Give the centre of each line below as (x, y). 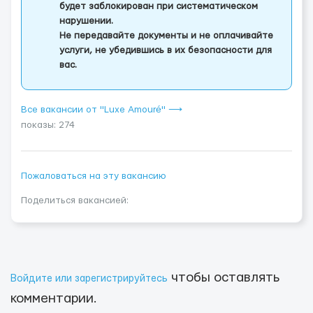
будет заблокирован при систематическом (159, 6)
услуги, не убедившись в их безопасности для (166, 50)
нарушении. (86, 21)
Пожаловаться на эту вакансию (94, 176)
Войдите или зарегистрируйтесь (89, 279)
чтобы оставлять (224, 278)
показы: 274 (48, 125)
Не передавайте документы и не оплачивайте (166, 36)
